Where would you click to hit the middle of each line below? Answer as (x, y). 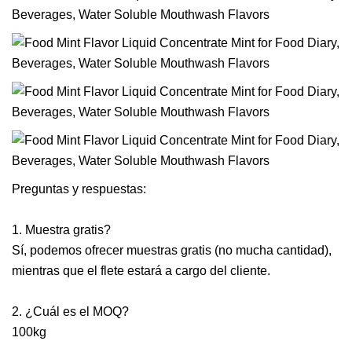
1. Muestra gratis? (61, 230)
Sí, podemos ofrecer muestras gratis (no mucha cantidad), (172, 250)
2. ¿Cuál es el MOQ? (70, 312)
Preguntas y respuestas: (79, 189)
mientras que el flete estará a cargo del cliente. (141, 271)
